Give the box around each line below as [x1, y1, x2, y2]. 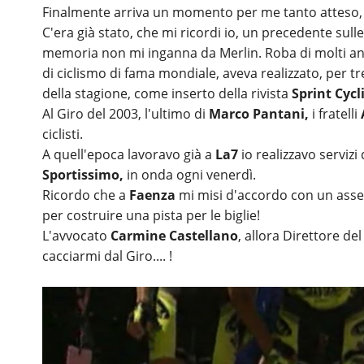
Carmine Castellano [110, 226, 238, 245]
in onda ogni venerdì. [123, 165, 256, 184]
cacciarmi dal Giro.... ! [42, 246, 172, 265]
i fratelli [312, 104, 357, 123]
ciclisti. [42, 124, 83, 143]
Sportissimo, [42, 165, 123, 184]
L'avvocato [42, 226, 110, 245]
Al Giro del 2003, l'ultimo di [42, 104, 209, 123]
